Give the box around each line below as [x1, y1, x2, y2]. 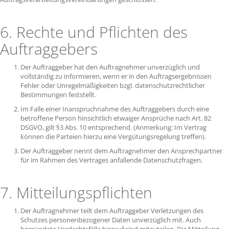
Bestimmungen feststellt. [20, 90, 98, 99]
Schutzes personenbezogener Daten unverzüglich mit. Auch [20, 215, 201, 224]
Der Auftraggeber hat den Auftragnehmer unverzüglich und [20, 62, 200, 72]
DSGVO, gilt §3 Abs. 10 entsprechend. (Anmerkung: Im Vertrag [20, 123, 207, 132]
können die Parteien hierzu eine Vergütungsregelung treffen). [20, 132, 208, 141]
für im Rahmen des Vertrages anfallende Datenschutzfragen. [20, 155, 204, 165]
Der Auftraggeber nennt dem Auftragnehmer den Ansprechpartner [20, 146, 222, 155]
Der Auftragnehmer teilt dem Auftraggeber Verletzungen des [20, 206, 203, 215]
